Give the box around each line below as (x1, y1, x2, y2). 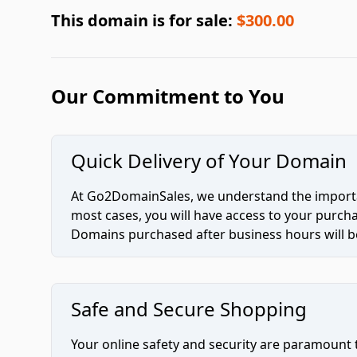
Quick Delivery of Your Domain (71, 147, 347, 174)
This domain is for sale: (51, 10, 237, 31)
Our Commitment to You (51, 83, 284, 109)
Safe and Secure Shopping (71, 296, 307, 322)
